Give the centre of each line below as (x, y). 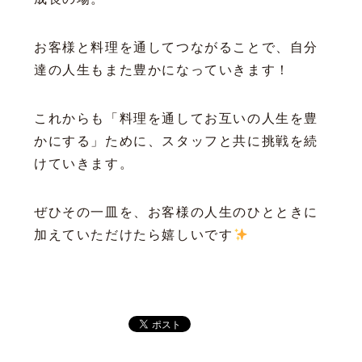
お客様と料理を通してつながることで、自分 (176, 48)
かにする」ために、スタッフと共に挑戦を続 (177, 141)
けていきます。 (84, 164)
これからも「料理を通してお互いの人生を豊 (177, 119)
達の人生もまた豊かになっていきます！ (162, 70)
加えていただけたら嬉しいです (134, 235)
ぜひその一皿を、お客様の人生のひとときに (176, 213)
